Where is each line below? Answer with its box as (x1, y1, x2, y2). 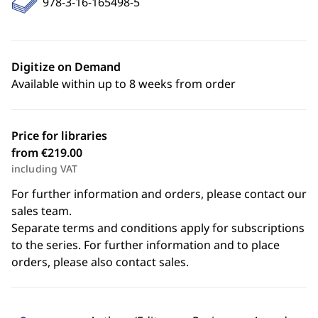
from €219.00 (11, 145, 82, 160)
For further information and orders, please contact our (11, 186, 307, 202)
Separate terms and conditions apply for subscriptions (11, 220, 305, 236)
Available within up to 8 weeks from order (11, 76, 236, 92)
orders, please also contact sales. (11, 254, 189, 270)
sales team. (11, 203, 72, 219)
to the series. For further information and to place (11, 237, 280, 253)
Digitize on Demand (11, 59, 121, 75)
